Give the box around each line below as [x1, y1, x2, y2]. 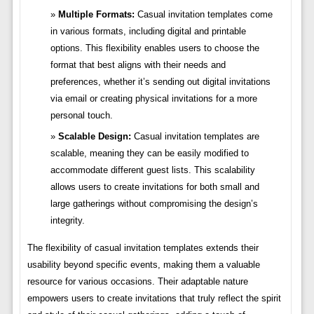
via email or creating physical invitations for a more [50, 93, 257, 104]
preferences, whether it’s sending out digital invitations [50, 76, 271, 88]
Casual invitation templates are [130, 131, 259, 142]
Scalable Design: [57, 131, 131, 142]
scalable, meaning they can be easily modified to [50, 148, 249, 159]
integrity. [50, 215, 85, 226]
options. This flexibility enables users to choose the [50, 43, 259, 54]
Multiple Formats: [57, 9, 135, 20]
